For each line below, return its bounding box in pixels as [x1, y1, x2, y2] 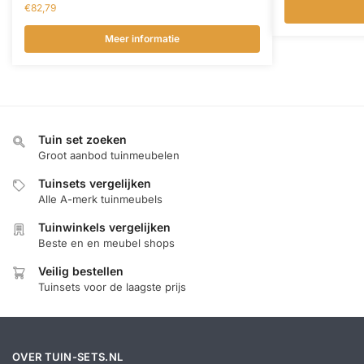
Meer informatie [105, 32, 180, 45]
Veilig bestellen [38, 264, 123, 279]
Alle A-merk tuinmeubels [38, 193, 162, 206]
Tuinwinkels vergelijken [38, 220, 171, 235]
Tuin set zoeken [38, 132, 127, 147]
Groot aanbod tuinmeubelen [38, 149, 180, 162]
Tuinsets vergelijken [38, 176, 151, 191]
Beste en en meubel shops [38, 236, 175, 250]
